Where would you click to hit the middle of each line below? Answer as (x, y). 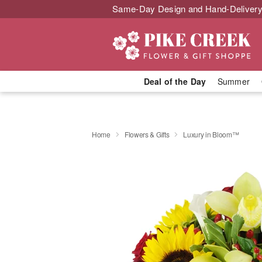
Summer (234, 81)
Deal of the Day (175, 81)
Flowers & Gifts (147, 134)
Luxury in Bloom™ (211, 134)
